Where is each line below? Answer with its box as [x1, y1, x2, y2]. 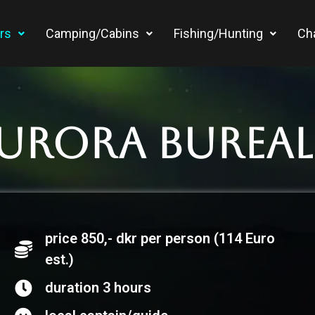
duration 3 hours [44, 279, 151, 297]
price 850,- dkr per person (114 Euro [44, 230, 275, 247]
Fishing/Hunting [174, 25, 263, 41]
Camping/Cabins [46, 25, 139, 41]
